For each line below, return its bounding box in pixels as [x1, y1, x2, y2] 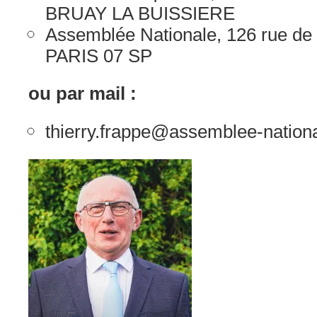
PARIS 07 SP [45, 46, 152, 66]
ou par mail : [28, 83, 137, 103]
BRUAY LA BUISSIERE [45, 4, 235, 23]
